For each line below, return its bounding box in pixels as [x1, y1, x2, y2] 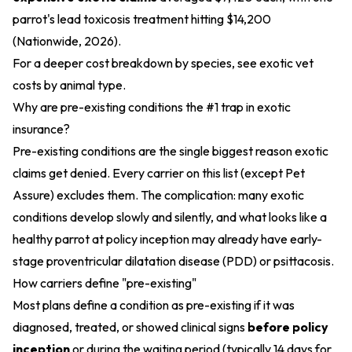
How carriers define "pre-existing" [13, 275, 196, 291]
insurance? [13, 121, 70, 137]
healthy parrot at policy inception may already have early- [13, 231, 322, 247]
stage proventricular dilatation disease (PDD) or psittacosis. [13, 253, 334, 269]
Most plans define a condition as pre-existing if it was [13, 297, 295, 313]
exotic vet [259, 55, 313, 71]
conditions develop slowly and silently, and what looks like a [13, 209, 327, 225]
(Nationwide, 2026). [13, 33, 121, 49]
